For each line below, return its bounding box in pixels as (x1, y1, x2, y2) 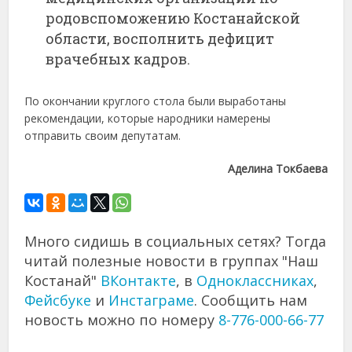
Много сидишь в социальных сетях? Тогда (24, 231, 327, 251)
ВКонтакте (101, 270, 177, 290)
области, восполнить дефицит (46, 28, 275, 48)
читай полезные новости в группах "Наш (24, 251, 319, 270)
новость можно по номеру (24, 310, 219, 329)
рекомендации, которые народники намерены (24, 110, 271, 126)
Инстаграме (108, 290, 195, 310)
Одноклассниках (196, 270, 314, 290)
